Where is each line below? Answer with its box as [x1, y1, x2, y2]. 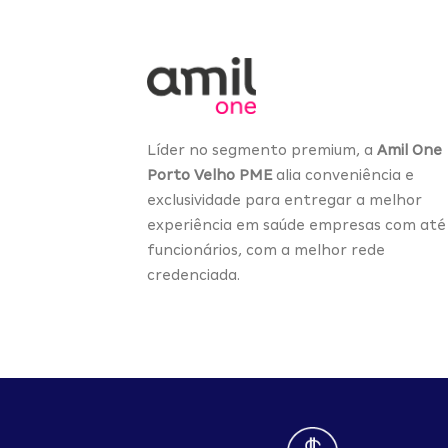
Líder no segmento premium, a [147, 141, 377, 158]
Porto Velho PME [147, 166, 272, 183]
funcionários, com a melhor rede [147, 241, 385, 258]
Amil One [377, 141, 442, 158]
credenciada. [147, 266, 240, 283]
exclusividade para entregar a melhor [147, 191, 422, 208]
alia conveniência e [272, 166, 414, 183]
